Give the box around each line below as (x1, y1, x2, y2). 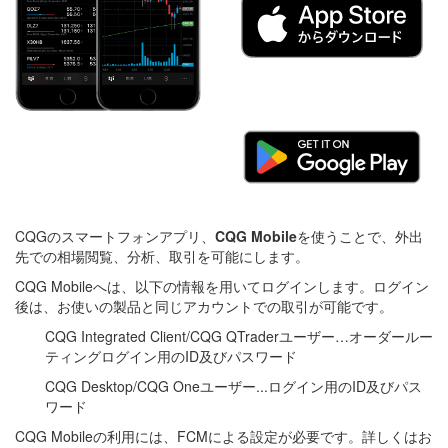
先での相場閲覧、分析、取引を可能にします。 (15, 246, 309, 267)
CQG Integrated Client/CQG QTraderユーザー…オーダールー (45, 326, 433, 347)
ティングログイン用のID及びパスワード (45, 346, 297, 367)
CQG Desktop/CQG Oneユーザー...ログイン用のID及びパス (45, 376, 422, 397)
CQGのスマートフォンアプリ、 (15, 226, 215, 247)
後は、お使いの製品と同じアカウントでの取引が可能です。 (15, 296, 393, 317)
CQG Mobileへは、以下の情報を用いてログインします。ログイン (15, 276, 429, 297)
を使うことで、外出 (297, 226, 423, 247)
